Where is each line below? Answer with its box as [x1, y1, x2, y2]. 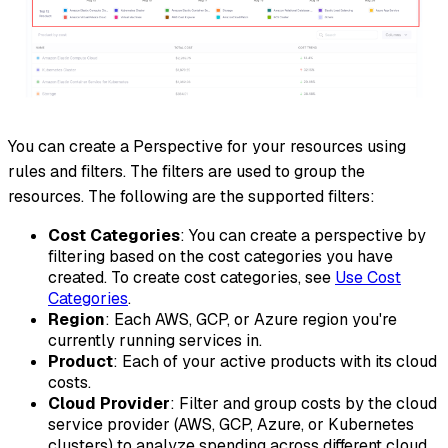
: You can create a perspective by [180, 225, 426, 246]
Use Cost [335, 267, 401, 288]
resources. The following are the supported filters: [8, 186, 375, 207]
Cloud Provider [48, 393, 170, 414]
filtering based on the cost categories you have [48, 246, 393, 267]
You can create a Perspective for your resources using [8, 136, 406, 157]
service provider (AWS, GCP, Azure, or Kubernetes [48, 414, 414, 435]
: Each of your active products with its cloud [113, 351, 437, 372]
